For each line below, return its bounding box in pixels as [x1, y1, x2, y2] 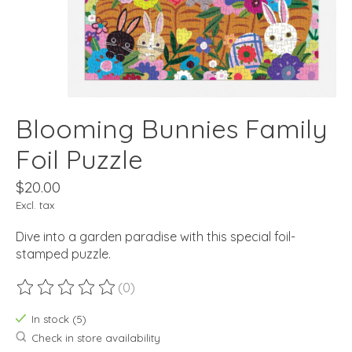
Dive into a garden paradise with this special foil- [16, 229, 295, 245]
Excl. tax [16, 199, 54, 212]
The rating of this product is [16, 287, 179, 303]
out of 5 [187, 287, 236, 303]
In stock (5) [31, 313, 86, 326]
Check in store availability [31, 331, 160, 344]
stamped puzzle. [16, 246, 111, 262]
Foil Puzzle [16, 143, 143, 176]
